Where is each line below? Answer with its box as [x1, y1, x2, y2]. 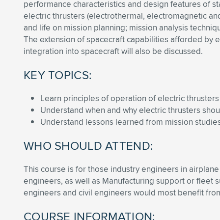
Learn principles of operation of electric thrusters [40, 92, 219, 104]
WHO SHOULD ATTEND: [24, 137, 154, 154]
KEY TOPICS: [24, 66, 92, 83]
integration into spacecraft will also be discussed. [24, 45, 203, 57]
